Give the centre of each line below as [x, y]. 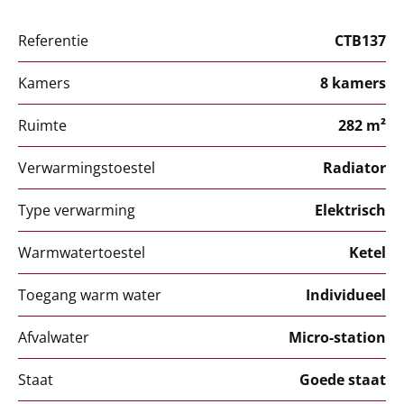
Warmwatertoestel [82, 252]
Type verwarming [77, 210]
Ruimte [42, 125]
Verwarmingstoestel [87, 168]
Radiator [354, 168]
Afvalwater [54, 337]
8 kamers [353, 83]
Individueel [346, 295]
